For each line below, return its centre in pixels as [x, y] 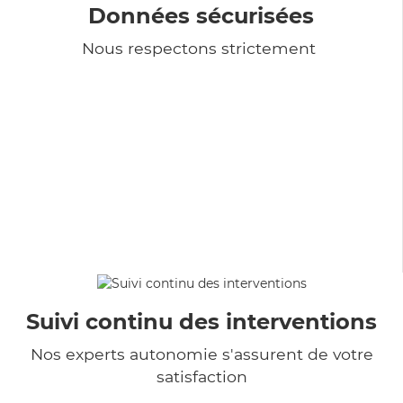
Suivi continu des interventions [201, 321]
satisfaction [201, 376]
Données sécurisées [201, 15]
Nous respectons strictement [201, 48]
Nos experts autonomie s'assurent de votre [201, 354]
